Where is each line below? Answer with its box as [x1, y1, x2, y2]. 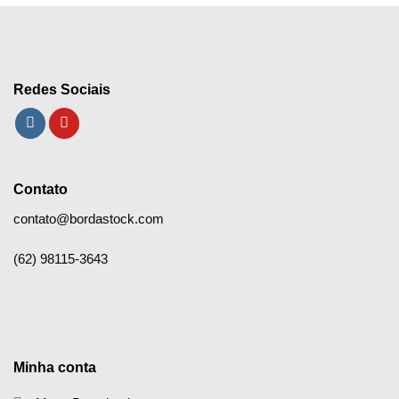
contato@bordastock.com [13, 210, 164, 226]
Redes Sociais [13, 81, 110, 97]
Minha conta [12, 359, 96, 375]
